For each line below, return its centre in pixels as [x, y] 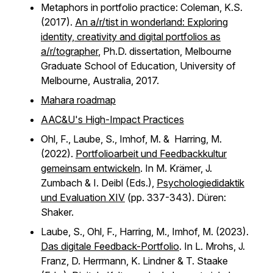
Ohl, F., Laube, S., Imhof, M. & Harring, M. [131, 139]
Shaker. [58, 212]
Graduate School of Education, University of [138, 66]
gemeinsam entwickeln [90, 168]
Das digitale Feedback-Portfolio [110, 246]
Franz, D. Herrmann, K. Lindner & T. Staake [134, 261]
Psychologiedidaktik [200, 183]
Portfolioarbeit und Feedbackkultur [151, 154]
